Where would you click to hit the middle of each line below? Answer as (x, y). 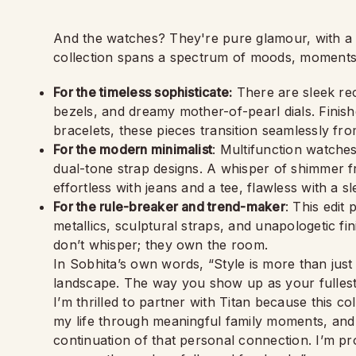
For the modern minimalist (133, 149)
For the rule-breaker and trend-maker (169, 207)
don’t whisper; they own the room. (161, 245)
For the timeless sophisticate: (143, 92)
